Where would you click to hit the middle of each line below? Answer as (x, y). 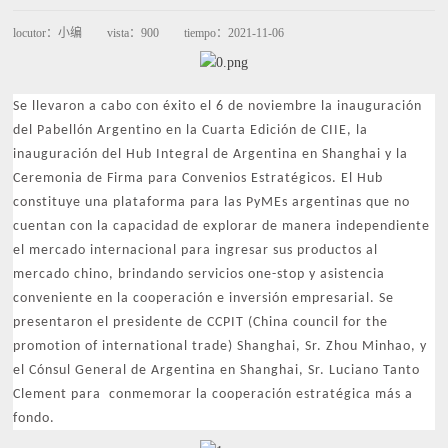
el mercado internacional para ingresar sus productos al (196, 250)
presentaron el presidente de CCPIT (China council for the (201, 322)
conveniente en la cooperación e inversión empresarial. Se (204, 298)
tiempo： (206, 33)
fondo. (34, 418)
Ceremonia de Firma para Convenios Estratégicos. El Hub (198, 178)
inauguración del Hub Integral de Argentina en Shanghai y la (211, 154)
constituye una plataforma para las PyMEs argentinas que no (212, 202)
